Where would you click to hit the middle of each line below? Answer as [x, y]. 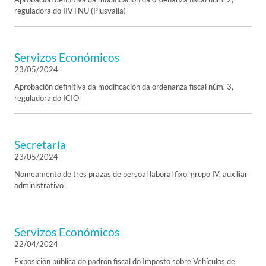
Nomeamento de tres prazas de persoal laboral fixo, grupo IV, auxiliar [131, 174]
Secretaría [40, 145]
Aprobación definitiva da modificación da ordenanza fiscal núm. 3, [124, 87]
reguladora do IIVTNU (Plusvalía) [70, 11]
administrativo [39, 185]
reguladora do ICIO [47, 98]
